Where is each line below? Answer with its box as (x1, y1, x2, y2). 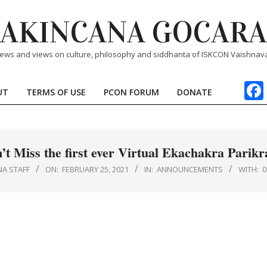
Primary (132, 92, 165, 105)
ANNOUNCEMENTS (157, 164, 223, 175)
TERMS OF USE (26, 86, 86, 98)
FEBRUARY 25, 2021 (62, 164, 129, 175)
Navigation (132, 108, 176, 120)
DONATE (176, 86, 212, 98)
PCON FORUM (103, 86, 159, 98)
